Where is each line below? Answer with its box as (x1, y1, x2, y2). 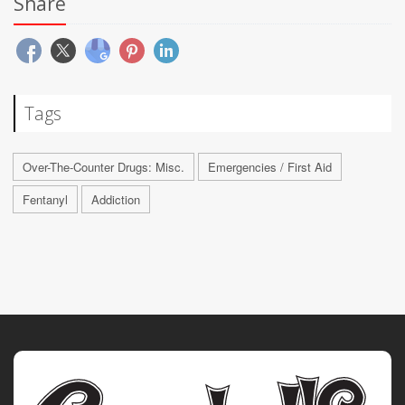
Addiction (91, 190, 140, 208)
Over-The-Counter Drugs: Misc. (23, 157, 184, 175)
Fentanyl (23, 190, 68, 208)
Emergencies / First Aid (208, 157, 332, 175)
